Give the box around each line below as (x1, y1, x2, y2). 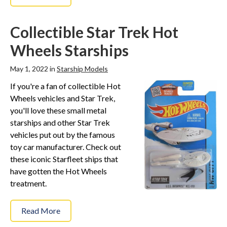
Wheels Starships (10, 41, 129, 60)
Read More (21, 206, 60, 216)
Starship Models (57, 64, 108, 73)
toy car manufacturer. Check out (10, 142, 121, 152)
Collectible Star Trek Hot (10, 23, 178, 42)
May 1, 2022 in (10, 64, 57, 73)
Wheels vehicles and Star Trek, (10, 93, 115, 103)
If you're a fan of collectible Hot (10, 81, 121, 91)
